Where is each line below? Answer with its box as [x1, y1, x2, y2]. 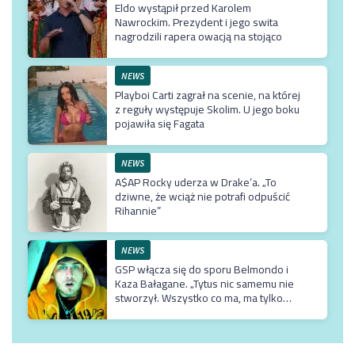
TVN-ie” [115, 315, 151, 337]
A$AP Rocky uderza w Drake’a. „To [115, 171, 277, 193]
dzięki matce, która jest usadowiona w [115, 301, 295, 323]
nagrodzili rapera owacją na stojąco [115, 25, 282, 47]
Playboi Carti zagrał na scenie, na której [115, 84, 300, 105]
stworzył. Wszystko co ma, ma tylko [115, 287, 283, 308]
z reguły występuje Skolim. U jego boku [115, 98, 300, 120]
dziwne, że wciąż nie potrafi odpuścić [115, 185, 290, 207]
